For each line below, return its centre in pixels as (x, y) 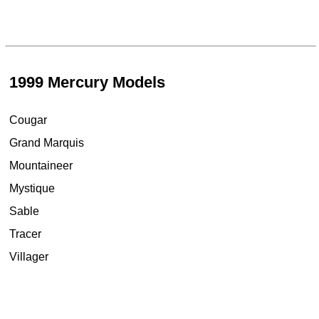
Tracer (25, 234)
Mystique (32, 189)
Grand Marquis (46, 143)
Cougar (28, 120)
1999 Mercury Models (87, 82)
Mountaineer (41, 166)
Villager (28, 257)
